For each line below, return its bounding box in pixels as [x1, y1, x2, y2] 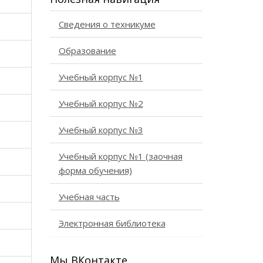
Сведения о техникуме [58, 18, 156, 30]
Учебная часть [58, 191, 120, 203]
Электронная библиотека [58, 217, 166, 229]
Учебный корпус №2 [58, 97, 143, 109]
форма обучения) [58, 164, 132, 176]
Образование [58, 45, 116, 56]
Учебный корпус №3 [58, 124, 143, 136]
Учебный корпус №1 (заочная [58, 150, 183, 162]
